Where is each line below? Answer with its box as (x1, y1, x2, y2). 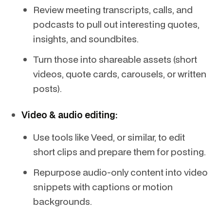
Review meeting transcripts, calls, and (33, 3, 193, 16)
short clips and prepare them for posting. (33, 145, 206, 158)
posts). (33, 82, 62, 94)
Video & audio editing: (21, 109, 118, 121)
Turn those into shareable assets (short (33, 53, 197, 65)
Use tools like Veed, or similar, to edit (33, 131, 185, 143)
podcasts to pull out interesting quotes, (33, 18, 200, 30)
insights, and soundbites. (33, 33, 139, 45)
